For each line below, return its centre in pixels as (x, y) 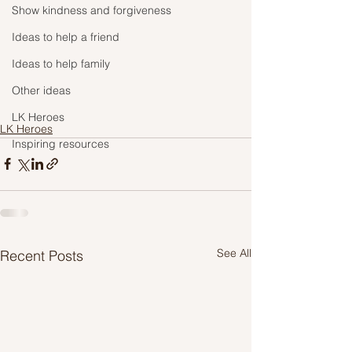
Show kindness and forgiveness (92, 10)
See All (234, 253)
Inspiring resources (60, 144)
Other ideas (41, 90)
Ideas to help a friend (66, 37)
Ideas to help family (61, 64)
